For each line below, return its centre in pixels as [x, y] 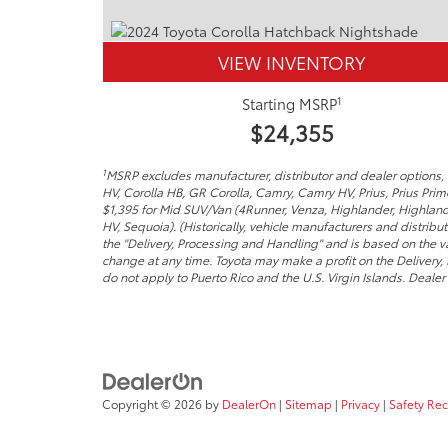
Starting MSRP [289, 104]
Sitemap [308, 403]
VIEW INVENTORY [291, 61]
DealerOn [249, 403]
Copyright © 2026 [153, 403]
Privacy [360, 403]
